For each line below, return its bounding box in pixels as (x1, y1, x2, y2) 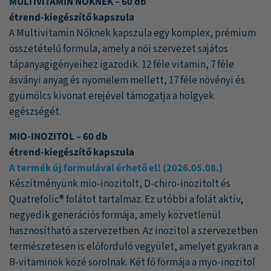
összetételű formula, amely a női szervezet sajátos (9, 42, 228, 57)
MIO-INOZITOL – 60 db (9, 129, 108, 144)
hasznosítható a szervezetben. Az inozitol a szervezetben (9, 223, 258, 238)
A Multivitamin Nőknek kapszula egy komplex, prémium (9, 26, 256, 41)
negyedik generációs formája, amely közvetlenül (9, 207, 221, 223)
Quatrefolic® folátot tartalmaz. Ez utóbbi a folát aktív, (9, 192, 243, 207)
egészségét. (9, 105, 61, 120)
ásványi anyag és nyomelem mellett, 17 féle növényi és (9, 73, 245, 88)
